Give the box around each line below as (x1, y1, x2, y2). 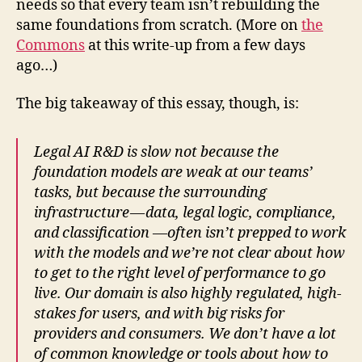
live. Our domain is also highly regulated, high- (34, 284, 342, 304)
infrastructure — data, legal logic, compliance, (34, 204, 336, 223)
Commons (16, 36, 85, 55)
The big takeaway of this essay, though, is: (16, 95, 299, 114)
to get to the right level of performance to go (34, 264, 326, 284)
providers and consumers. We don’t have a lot (34, 325, 336, 344)
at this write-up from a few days (85, 36, 305, 55)
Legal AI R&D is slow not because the (34, 143, 279, 162)
